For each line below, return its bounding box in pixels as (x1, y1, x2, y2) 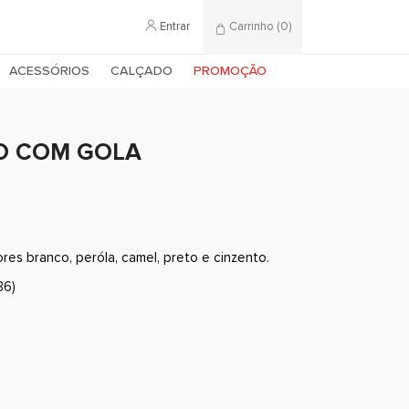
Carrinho (228, 19, 274, 34)
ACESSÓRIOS (9, 63, 89, 79)
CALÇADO (110, 63, 173, 79)
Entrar (159, 19, 190, 34)
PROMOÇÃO (194, 63, 267, 79)
